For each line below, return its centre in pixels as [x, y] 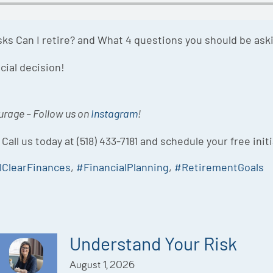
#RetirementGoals [219, 167]
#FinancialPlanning [122, 167]
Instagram [114, 114]
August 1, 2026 [102, 264]
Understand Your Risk [154, 243]
